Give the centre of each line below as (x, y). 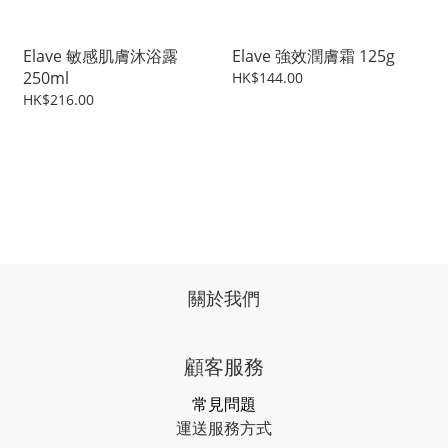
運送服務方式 (224, 428)
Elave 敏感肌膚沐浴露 (100, 56)
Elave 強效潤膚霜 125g (313, 56)
